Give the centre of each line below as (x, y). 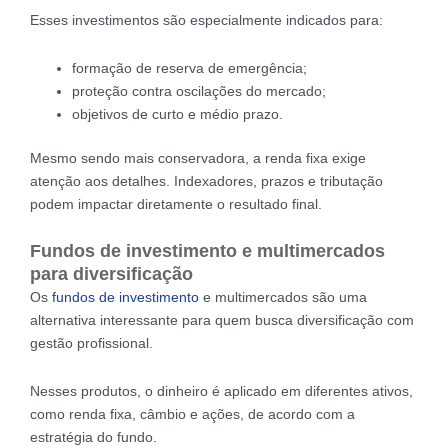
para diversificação (111, 274)
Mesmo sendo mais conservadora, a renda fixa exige (198, 157)
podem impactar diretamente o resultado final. (176, 203)
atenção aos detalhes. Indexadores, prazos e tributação (206, 180)
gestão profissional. (91, 343)
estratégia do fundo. (93, 436)
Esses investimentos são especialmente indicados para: (206, 20)
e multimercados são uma (283, 297)
